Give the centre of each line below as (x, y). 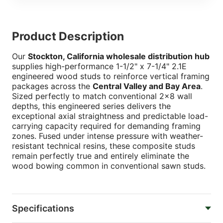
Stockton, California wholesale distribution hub (119, 56)
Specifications (43, 209)
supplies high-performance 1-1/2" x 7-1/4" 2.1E (99, 66)
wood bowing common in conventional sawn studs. (109, 166)
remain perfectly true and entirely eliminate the (101, 156)
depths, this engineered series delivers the (91, 106)
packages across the (52, 86)
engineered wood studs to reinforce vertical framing (111, 76)
